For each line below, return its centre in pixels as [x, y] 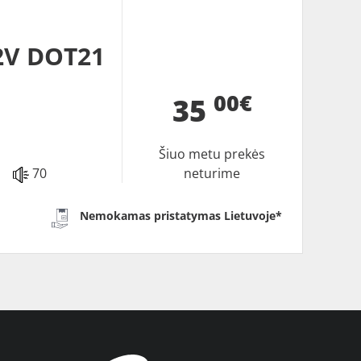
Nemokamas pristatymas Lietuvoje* [181, 216]
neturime [212, 174]
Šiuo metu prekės [212, 154]
